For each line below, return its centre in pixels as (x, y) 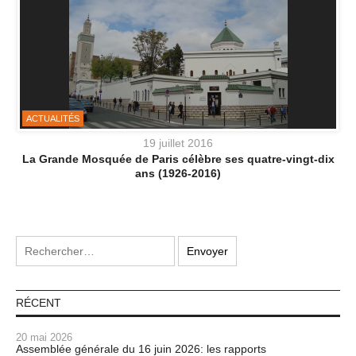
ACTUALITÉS (53, 119)
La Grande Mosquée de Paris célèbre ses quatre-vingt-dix (178, 159)
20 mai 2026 (44, 338)
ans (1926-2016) (178, 174)
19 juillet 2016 (178, 143)
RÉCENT (39, 303)
